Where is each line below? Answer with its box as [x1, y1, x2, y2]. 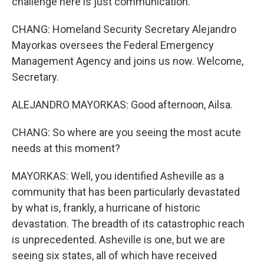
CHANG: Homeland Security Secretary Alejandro [12, 23, 236, 35]
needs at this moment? [12, 142, 120, 154]
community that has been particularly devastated [12, 186, 240, 198]
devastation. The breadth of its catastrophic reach [12, 217, 245, 230]
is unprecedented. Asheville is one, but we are [12, 233, 225, 246]
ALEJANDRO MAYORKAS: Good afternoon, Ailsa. [12, 98, 233, 111]
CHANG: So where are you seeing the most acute [12, 126, 241, 138]
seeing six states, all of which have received [12, 249, 217, 262]
